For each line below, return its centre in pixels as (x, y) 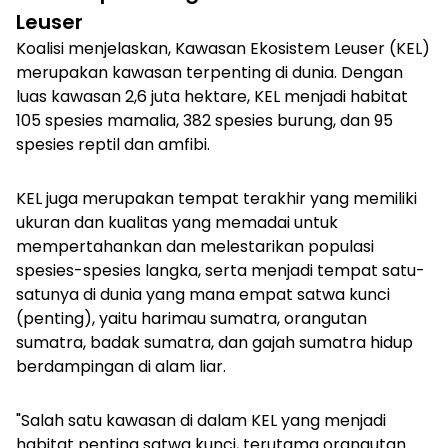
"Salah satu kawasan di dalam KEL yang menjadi (201, 421)
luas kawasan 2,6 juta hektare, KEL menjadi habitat (212, 97)
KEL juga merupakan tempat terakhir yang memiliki (216, 199)
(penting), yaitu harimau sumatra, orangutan (191, 319)
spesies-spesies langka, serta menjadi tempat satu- (220, 271)
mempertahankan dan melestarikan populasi (195, 247)
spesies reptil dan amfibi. (113, 145)
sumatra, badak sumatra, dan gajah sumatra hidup (214, 343)
